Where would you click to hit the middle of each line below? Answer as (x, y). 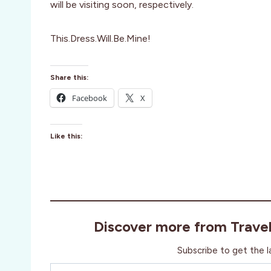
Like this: (66, 136)
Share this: (69, 78)
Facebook (90, 98)
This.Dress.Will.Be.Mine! (100, 39)
